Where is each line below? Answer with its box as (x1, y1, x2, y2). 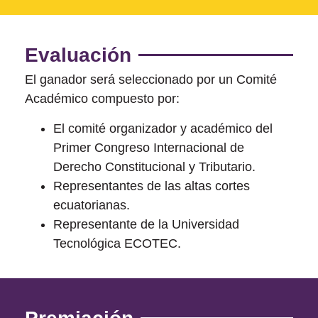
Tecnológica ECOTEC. (53, 236, 181, 251)
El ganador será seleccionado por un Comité (25, 72, 277, 87)
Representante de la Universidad (53, 216, 239, 231)
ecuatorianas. (53, 197, 130, 212)
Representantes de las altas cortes (53, 178, 250, 193)
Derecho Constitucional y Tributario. (53, 159, 256, 174)
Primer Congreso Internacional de (53, 140, 244, 155)
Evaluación (25, 44, 131, 67)
